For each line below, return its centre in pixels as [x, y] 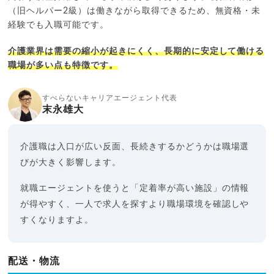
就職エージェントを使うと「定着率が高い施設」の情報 [135, 188]
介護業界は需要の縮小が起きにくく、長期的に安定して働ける [136, 51]
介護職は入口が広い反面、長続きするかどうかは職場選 [135, 146]
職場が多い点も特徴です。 [63, 65]
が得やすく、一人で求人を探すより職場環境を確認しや [135, 204]
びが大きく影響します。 [71, 162]
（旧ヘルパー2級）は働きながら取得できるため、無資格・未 [135, 11]
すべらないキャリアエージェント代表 [110, 98]
